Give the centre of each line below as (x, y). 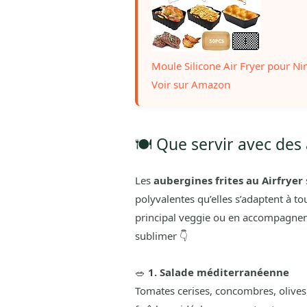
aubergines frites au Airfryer (228, 181)
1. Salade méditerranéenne (218, 272)
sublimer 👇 (161, 236)
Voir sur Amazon (191, 85)
